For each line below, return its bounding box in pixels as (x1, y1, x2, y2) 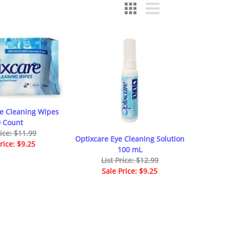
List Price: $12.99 (101, 155, 158, 165)
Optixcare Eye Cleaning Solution (75, 133, 185, 144)
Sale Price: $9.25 (102, 166, 158, 176)
